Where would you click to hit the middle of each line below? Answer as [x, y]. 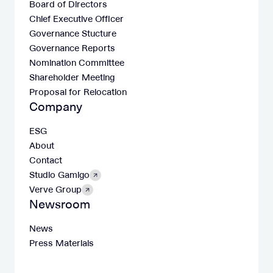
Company [56, 107]
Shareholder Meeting [72, 77]
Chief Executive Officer [76, 19]
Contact [46, 160]
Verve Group [55, 190]
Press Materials [62, 243]
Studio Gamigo [59, 175]
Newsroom [60, 204]
